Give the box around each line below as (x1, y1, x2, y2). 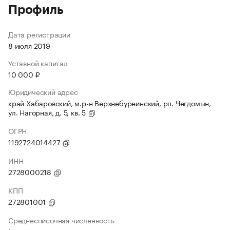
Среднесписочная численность (8, 214, 114, 225)
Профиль (8, 4, 64, 16)
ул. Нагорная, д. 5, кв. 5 (8, 106, 88, 118)
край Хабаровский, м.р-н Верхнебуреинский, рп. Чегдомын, (8, 97, 211, 108)
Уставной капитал (8, 57, 68, 68)
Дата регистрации (8, 28, 70, 40)
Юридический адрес (8, 86, 78, 97)
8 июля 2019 (8, 40, 50, 51)
